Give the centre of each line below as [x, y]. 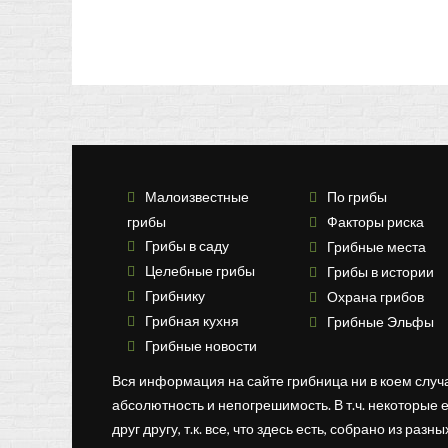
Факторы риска [375, 222]
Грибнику [175, 296]
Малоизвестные [197, 197]
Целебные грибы [200, 271]
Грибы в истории [380, 272]
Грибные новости [201, 346]
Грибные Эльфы [380, 322]
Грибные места [376, 247]
